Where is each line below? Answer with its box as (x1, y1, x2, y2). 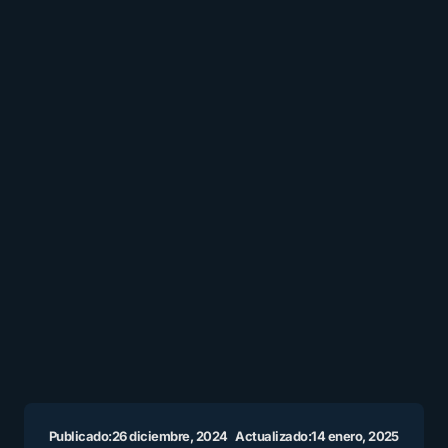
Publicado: (49, 428, 112, 445)
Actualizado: (235, 428, 312, 445)
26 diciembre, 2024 (111, 428, 228, 445)
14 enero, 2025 (311, 428, 399, 445)
